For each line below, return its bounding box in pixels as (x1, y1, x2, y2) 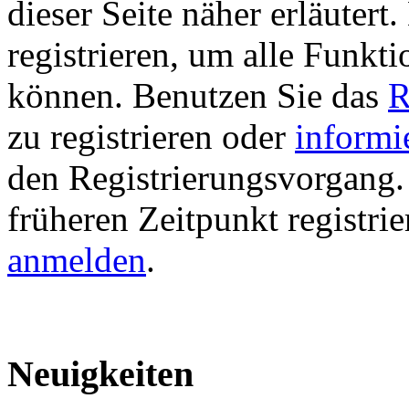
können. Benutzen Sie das (7, 75, 388, 115)
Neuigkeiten (7, 353, 194, 395)
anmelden (7, 239, 146, 279)
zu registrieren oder (7, 116, 295, 156)
